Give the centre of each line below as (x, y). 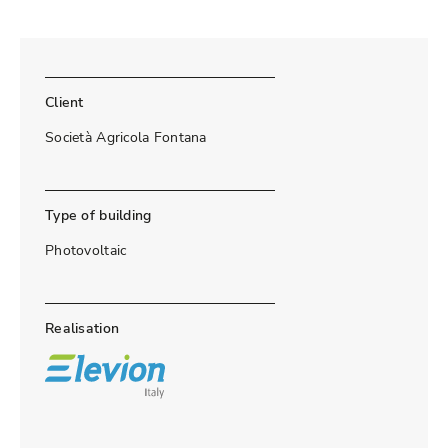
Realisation (82, 329)
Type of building (98, 216)
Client (64, 103)
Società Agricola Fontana (126, 138)
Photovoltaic (86, 251)
